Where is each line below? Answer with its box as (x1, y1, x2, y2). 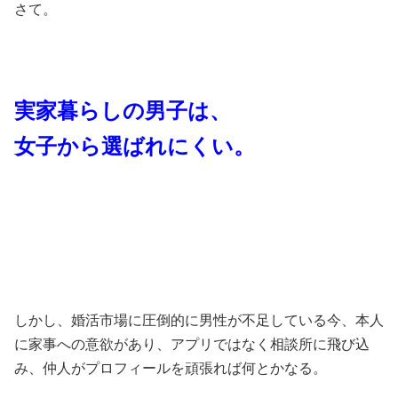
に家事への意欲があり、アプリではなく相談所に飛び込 (14, 337, 370, 353)
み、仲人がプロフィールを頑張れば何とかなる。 (14, 361, 327, 377)
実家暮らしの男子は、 (14, 99, 231, 123)
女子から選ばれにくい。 (14, 134, 255, 159)
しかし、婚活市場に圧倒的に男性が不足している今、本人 (14, 313, 384, 329)
